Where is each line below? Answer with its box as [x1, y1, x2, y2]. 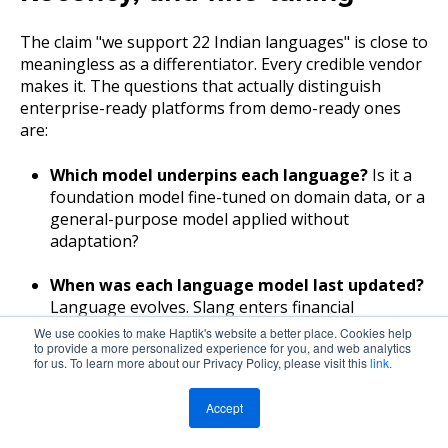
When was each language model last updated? [50, 274, 424, 297]
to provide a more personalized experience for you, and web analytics [34, 339, 411, 356]
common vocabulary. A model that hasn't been [50, 340, 396, 363]
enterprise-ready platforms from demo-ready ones [20, 97, 401, 120]
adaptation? [50, 229, 139, 252]
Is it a [368, 163, 412, 186]
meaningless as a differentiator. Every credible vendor [20, 53, 422, 76]
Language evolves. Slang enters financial [50, 296, 354, 319]
